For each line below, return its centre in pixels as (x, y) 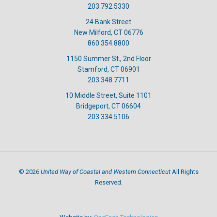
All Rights (184, 171)
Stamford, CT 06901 (108, 69)
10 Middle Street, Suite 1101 (108, 95)
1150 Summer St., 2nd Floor (108, 58)
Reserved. (108, 182)
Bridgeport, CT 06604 (108, 106)
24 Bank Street (108, 22)
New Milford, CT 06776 (108, 32)
